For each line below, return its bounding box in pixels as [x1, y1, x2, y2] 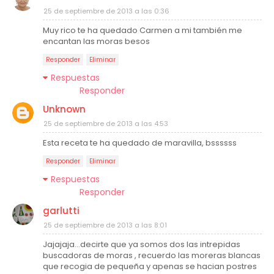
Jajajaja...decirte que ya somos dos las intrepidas [43, 239, 240, 250]
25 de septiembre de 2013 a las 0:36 [43, 6, 169, 16]
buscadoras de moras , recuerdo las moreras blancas [43, 250, 261, 261]
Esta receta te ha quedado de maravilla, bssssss [43, 137, 237, 149]
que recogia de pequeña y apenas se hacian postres [43, 261, 257, 272]
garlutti [43, 204, 80, 217]
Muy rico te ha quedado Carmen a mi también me [43, 24, 242, 36]
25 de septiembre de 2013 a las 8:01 [43, 220, 167, 230]
